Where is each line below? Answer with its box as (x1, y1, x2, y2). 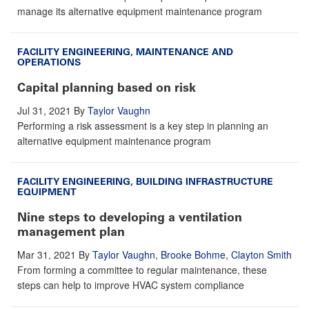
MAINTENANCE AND (136, 46, 233, 58)
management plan (17, 223, 125, 239)
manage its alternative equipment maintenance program (17, 3, 262, 18)
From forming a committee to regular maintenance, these (17, 262, 267, 277)
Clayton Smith (231, 247, 292, 261)
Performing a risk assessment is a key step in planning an (17, 118, 268, 132)
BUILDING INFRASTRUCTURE (136, 175, 273, 188)
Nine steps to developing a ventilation (17, 209, 242, 225)
